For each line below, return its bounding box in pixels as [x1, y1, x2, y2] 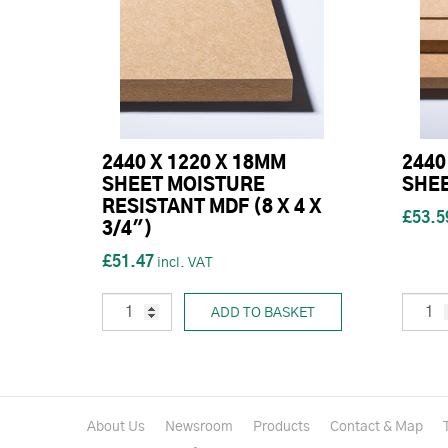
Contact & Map [330, 420, 423, 435]
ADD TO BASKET [211, 306, 315, 321]
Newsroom [165, 420, 233, 435]
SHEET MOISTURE [102, 177, 265, 196]
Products [253, 420, 310, 435]
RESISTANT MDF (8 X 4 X [102, 199, 322, 218]
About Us [87, 420, 145, 435]
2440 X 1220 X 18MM [102, 155, 286, 174]
